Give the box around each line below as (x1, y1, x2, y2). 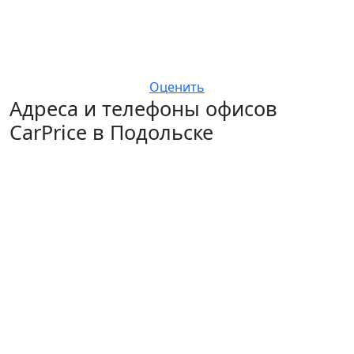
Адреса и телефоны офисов (9, 95, 277, 122)
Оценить (149, 78, 205, 96)
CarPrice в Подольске (9, 119, 213, 146)
